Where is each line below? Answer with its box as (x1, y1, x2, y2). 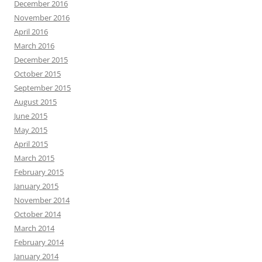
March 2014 (14, 223, 54, 234)
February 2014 (14, 237, 64, 248)
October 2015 (14, 68, 61, 80)
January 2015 (14, 181, 58, 192)
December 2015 (14, 54, 68, 65)
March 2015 (14, 153, 54, 164)
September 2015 (14, 82, 71, 94)
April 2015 (14, 139, 48, 150)
